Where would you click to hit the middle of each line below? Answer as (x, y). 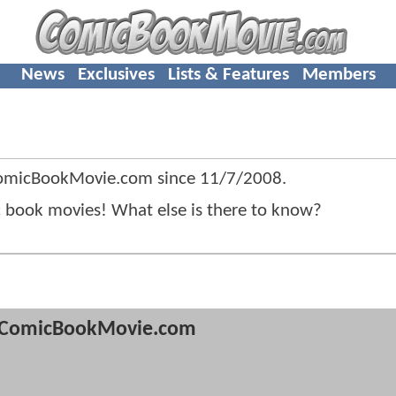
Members (339, 74)
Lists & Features (228, 74)
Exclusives (116, 74)
